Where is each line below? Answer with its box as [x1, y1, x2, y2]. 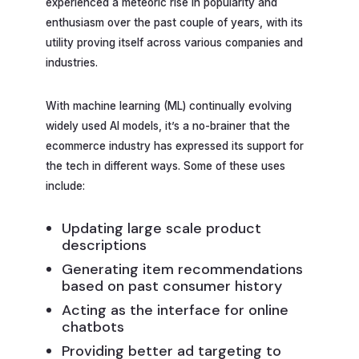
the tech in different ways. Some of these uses [46, 159, 285, 173]
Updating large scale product [62, 219, 262, 239]
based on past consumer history [62, 276, 283, 296]
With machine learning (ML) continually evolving [46, 99, 292, 113]
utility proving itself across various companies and [46, 35, 303, 49]
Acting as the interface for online [62, 301, 289, 321]
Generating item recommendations [62, 260, 304, 280]
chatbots [62, 317, 125, 337]
